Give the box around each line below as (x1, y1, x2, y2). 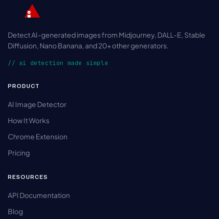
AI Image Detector (8, 100, 66, 109)
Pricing (8, 148, 30, 157)
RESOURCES (8, 174, 48, 181)
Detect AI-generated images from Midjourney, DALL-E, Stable (8, 30, 205, 40)
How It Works (8, 116, 49, 125)
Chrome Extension (8, 132, 67, 141)
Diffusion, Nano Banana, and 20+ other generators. (8, 41, 169, 50)
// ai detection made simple (8, 59, 109, 67)
